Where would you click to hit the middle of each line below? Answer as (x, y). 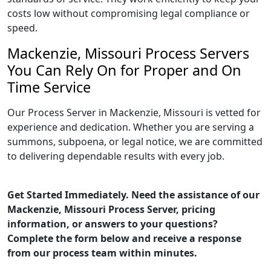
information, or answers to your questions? (113, 224)
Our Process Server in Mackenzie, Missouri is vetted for (134, 113)
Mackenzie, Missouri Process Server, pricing (111, 209)
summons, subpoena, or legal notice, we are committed (135, 142)
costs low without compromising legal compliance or (129, 13)
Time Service (49, 87)
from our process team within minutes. (102, 253)
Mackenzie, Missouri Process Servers (128, 53)
